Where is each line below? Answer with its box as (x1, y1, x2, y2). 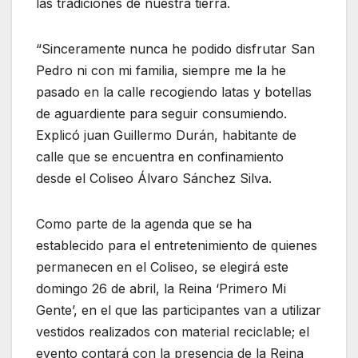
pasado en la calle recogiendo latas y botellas (36, 83, 312, 100)
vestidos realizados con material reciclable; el (36, 323, 309, 340)
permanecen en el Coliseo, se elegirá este (36, 258, 288, 275)
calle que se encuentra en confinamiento (36, 148, 284, 165)
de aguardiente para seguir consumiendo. (36, 105, 287, 121)
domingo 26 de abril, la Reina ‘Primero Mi (36, 280, 286, 296)
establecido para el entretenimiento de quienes (36, 237, 317, 253)
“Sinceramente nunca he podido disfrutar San (36, 40, 315, 57)
